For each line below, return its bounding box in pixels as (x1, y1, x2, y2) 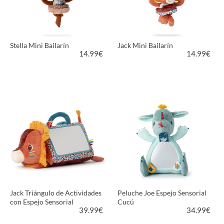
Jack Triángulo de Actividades (9, 188, 101, 197)
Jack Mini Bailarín (117, 41, 173, 50)
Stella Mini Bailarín (9, 41, 69, 50)
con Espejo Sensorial (9, 197, 73, 206)
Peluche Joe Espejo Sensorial (117, 188, 207, 197)
